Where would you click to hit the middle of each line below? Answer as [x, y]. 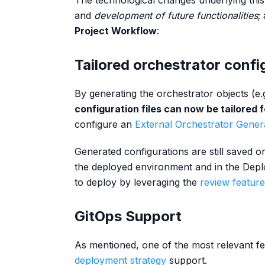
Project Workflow [116, 31]
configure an [105, 124]
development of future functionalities [176, 15]
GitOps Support [128, 216]
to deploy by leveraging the [137, 182]
